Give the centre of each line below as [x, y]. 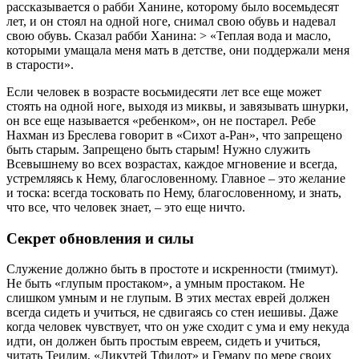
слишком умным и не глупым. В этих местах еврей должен [168, 298]
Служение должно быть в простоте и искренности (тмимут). [172, 269]
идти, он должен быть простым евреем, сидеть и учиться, [163, 341]
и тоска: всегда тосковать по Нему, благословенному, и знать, [174, 192]
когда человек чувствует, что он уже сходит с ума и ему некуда [178, 327]
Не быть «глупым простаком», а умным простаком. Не [155, 284]
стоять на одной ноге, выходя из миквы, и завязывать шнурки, [177, 106]
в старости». [40, 64]
